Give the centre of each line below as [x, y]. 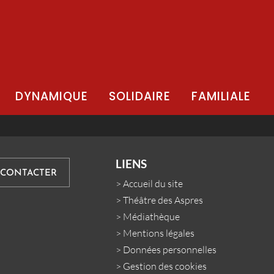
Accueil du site [153, 184]
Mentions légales [159, 233]
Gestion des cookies [165, 266]
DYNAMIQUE [52, 97]
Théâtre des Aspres [163, 200]
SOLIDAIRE [140, 97]
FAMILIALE [221, 97]
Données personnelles [170, 250]
